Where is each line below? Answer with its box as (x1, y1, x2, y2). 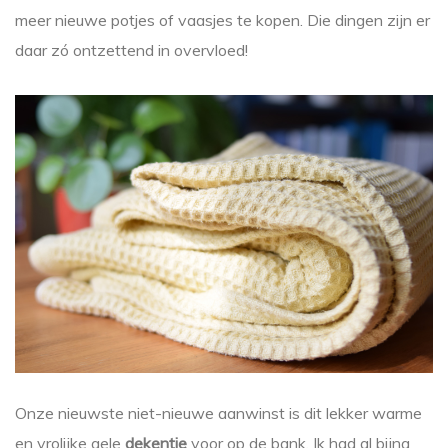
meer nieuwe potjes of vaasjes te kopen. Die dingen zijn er (15, 9, 430, 30)
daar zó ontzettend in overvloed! (15, 39, 248, 60)
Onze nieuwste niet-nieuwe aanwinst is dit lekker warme (15, 403, 422, 424)
